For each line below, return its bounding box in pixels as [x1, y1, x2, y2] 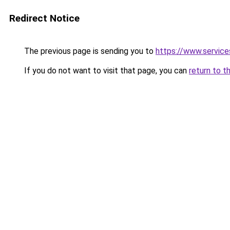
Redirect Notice [9, 12, 80, 24]
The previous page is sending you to [22, 46, 156, 56]
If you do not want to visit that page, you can [22, 66, 189, 75]
